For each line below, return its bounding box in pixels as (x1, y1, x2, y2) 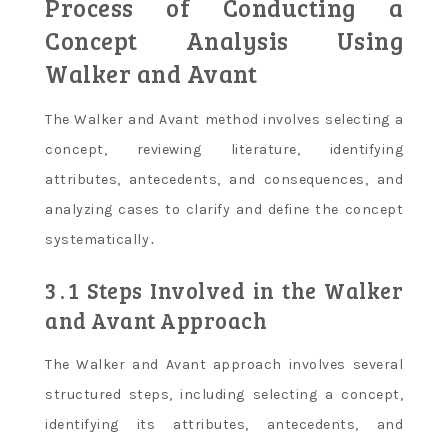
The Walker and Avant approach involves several (45, 356, 403, 374)
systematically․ (45, 231, 157, 249)
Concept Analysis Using (45, 24, 403, 58)
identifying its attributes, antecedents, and (45, 416, 403, 434)
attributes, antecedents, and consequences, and (45, 171, 403, 189)
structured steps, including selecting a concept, (45, 386, 403, 404)
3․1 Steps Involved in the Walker (45, 275, 403, 306)
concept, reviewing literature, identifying (45, 141, 403, 159)
